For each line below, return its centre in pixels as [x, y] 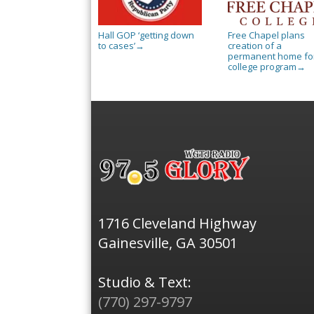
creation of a [254, 45]
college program [262, 66]
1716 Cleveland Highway [177, 224]
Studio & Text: [145, 282]
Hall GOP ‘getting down [146, 35]
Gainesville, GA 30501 [168, 243]
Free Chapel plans [266, 35]
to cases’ [117, 45]
